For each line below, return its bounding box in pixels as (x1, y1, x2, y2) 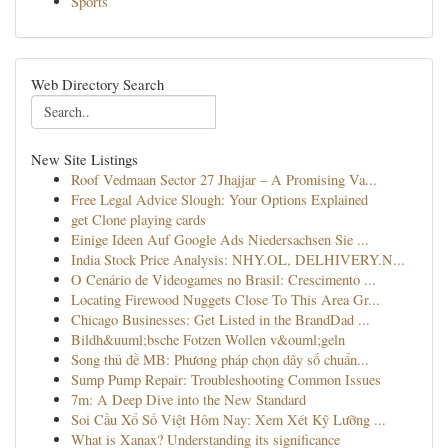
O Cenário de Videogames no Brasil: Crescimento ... (71, 270, 376, 289)
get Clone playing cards (71, 210, 206, 229)
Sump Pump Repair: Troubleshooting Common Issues (71, 370, 381, 389)
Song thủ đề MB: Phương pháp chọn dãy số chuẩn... (71, 350, 369, 369)
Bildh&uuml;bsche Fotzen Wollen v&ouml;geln (71, 330, 345, 349)
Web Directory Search (31, 74, 164, 94)
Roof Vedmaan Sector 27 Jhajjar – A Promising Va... (71, 170, 377, 189)
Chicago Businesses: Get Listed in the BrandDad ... (71, 310, 370, 329)
